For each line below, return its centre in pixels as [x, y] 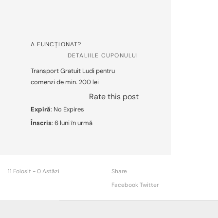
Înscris [41, 123]
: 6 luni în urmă [72, 123]
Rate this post [114, 96]
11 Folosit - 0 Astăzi [34, 171]
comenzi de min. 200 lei [64, 82]
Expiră [40, 109]
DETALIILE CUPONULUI [103, 55]
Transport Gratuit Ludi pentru [73, 71]
